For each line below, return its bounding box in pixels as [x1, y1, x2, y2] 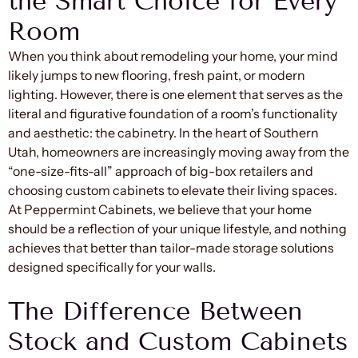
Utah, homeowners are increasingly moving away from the [8, 143, 349, 160]
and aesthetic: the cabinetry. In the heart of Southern [8, 124, 319, 141]
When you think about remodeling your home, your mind [8, 47, 338, 64]
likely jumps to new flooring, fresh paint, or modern [8, 66, 305, 83]
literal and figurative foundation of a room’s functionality [8, 105, 337, 121]
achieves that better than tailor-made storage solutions [8, 239, 334, 256]
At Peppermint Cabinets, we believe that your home [8, 201, 312, 217]
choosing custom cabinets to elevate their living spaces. [8, 181, 337, 198]
